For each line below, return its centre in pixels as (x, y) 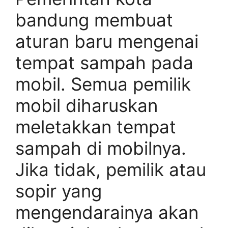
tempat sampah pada (104, 63)
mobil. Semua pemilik (103, 84)
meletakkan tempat (96, 127)
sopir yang (59, 191)
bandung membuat (94, 20)
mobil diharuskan (87, 105)
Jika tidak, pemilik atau (111, 169)
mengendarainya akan (107, 212)
